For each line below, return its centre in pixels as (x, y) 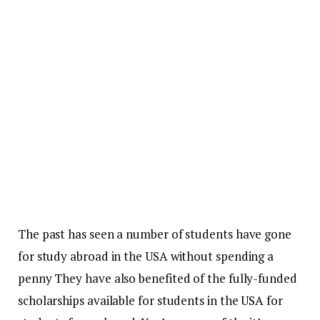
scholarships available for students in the (130, 301)
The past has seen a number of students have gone (155, 234)
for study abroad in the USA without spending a (146, 256)
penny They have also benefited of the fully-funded (157, 279)
